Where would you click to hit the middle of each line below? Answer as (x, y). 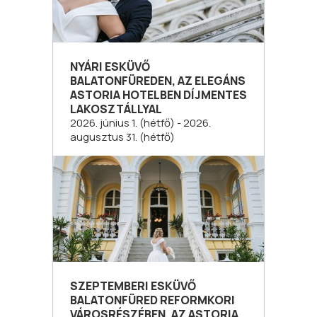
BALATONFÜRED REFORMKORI (152, 300)
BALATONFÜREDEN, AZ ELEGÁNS (158, 80)
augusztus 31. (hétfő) (122, 137)
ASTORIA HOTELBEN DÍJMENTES (158, 94)
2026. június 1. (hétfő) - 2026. (140, 122)
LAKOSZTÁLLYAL (116, 109)
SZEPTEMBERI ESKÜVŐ (133, 286)
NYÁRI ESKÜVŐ (110, 66)
